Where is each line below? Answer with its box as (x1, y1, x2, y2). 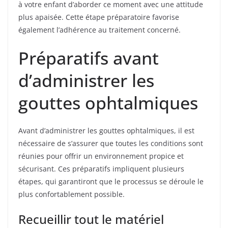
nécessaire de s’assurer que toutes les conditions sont (18, 138, 203, 148)
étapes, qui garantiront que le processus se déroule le (18, 176, 204, 186)
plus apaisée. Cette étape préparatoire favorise (18, 12, 179, 22)
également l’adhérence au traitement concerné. (18, 24, 181, 35)
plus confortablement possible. (18, 189, 125, 199)
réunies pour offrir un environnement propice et (18, 151, 184, 161)
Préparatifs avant (18, 46, 159, 70)
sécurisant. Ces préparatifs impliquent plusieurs (18, 163, 184, 174)
